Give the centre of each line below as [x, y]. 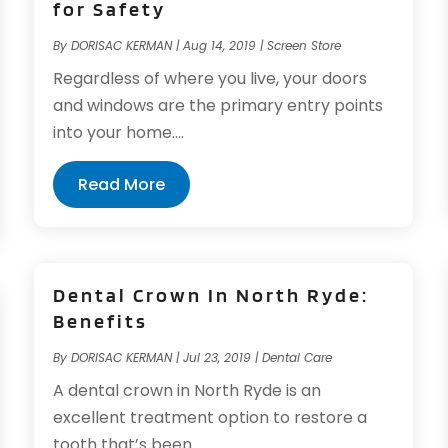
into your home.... [119, 132]
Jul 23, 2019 [217, 357]
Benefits [101, 321]
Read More [122, 184]
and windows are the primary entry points [218, 105]
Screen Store [304, 45]
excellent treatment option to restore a [210, 417]
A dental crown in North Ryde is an [187, 390]
